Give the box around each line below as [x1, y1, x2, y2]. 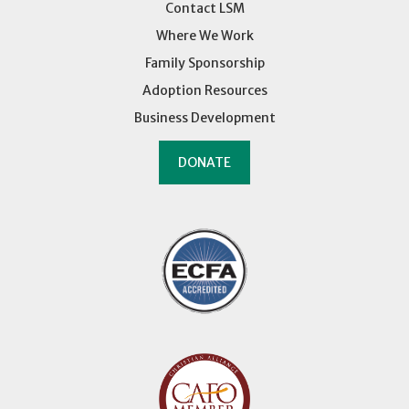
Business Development [133, 109, 276, 126]
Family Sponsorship [144, 54, 265, 71]
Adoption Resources [142, 81, 267, 99]
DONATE [178, 153, 231, 171]
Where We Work [155, 26, 254, 44]
